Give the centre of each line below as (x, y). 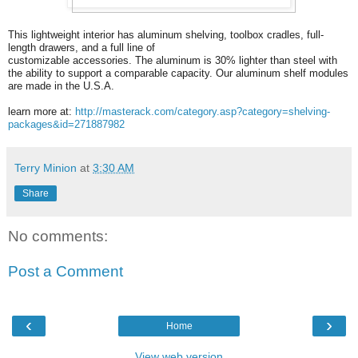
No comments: (58, 237)
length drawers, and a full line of (82, 48)
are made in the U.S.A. (61, 86)
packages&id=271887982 (66, 125)
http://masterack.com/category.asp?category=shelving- (203, 112)
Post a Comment (66, 271)
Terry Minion (46, 168)
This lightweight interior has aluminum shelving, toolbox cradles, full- (166, 35)
